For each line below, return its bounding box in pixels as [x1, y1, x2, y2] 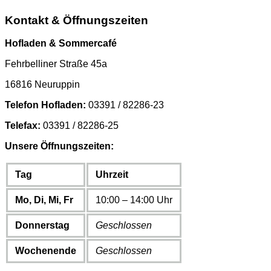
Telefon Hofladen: [5, 100, 86, 111]
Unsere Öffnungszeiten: [5, 141, 114, 152]
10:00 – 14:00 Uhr [96, 195, 172, 206]
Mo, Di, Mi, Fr [15, 195, 73, 206]
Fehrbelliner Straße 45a [5, 59, 107, 70]
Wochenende [15, 246, 76, 256]
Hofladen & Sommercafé [5, 38, 117, 49]
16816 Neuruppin [5, 79, 80, 90]
